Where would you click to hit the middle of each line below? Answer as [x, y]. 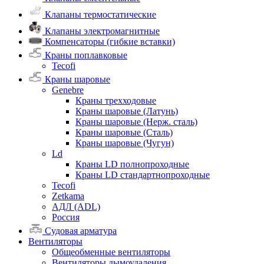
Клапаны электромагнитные [101, 31]
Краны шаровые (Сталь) [124, 132]
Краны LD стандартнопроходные [143, 174]
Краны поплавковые [85, 55]
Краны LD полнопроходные [132, 164]
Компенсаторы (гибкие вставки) [109, 41]
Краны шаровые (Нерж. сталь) [136, 121]
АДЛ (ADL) [76, 206]
